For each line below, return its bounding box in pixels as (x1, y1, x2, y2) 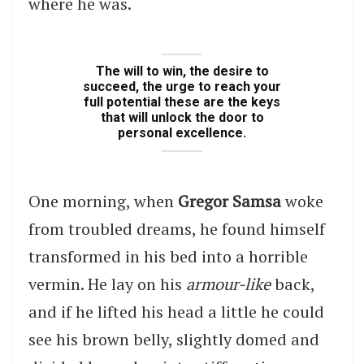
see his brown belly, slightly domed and (28, 328, 319, 351)
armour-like (186, 273, 271, 296)
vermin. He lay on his (28, 273, 186, 296)
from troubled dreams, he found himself (28, 218, 325, 240)
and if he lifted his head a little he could (28, 301, 324, 323)
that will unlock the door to (100, 110, 264, 126)
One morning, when (28, 190, 178, 213)
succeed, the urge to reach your (83, 79, 281, 95)
